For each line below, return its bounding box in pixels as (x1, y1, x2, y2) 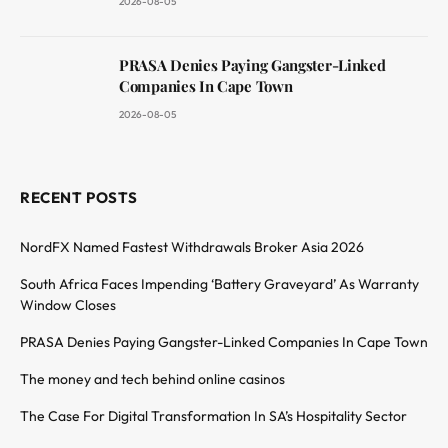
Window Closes (20, 295, 116, 314)
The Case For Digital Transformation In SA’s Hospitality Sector (20, 406, 407, 425)
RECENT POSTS (20, 187, 138, 207)
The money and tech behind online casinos (20, 369, 285, 388)
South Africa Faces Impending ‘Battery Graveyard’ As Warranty (20, 274, 419, 293)
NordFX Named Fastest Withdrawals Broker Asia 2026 (20, 237, 364, 256)
